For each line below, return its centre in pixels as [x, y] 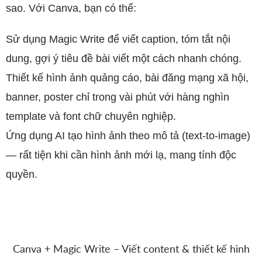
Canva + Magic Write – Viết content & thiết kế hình [131, 249]
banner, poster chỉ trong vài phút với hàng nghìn [118, 97]
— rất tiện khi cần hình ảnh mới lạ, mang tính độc [121, 155]
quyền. [22, 174]
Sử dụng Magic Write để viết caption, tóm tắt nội [118, 39]
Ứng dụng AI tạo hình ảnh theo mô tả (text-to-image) [128, 136]
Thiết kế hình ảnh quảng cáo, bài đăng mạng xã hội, [127, 78]
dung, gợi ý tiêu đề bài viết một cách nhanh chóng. [124, 58]
